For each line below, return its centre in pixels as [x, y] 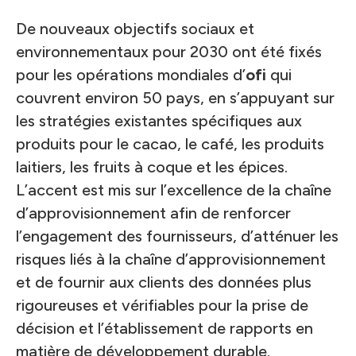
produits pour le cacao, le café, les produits [170, 144]
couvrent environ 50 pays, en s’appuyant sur [175, 98]
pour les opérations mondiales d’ [131, 75]
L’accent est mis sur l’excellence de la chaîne [174, 190]
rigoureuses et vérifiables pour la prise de [162, 305]
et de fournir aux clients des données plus [164, 282]
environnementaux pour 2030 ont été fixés [169, 52]
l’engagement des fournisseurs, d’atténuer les [177, 236]
